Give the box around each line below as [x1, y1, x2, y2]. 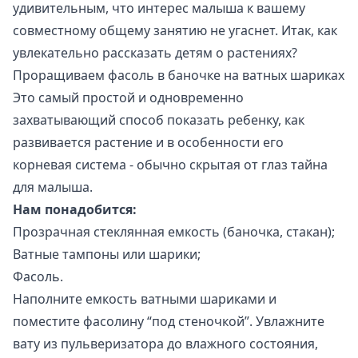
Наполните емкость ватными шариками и [13, 290, 276, 308]
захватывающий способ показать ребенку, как [13, 111, 304, 129]
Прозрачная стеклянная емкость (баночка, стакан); [13, 223, 335, 241]
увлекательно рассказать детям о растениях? [13, 44, 297, 62]
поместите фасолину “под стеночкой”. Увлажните [13, 312, 324, 330]
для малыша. [13, 178, 93, 196]
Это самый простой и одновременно [13, 89, 244, 106]
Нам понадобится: [13, 201, 137, 218]
